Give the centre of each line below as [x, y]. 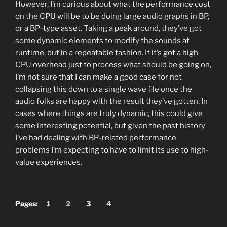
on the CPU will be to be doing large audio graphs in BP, [112, 16]
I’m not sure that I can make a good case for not [99, 77]
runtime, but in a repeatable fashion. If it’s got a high [107, 53]
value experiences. [49, 162]
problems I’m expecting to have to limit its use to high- [112, 150]
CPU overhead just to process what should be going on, [113, 65]
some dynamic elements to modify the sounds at [102, 41]
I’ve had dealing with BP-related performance [96, 138]
